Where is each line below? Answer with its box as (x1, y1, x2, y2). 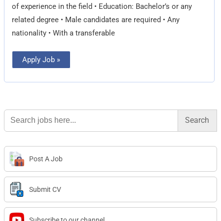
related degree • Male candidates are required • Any (12, 15, 180, 24)
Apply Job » (22, 55, 61, 64)
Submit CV (29, 185, 62, 194)
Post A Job (29, 155, 63, 163)
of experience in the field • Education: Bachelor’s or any (12, 1, 192, 11)
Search (3, 108, 27, 117)
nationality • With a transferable (12, 28, 115, 37)
